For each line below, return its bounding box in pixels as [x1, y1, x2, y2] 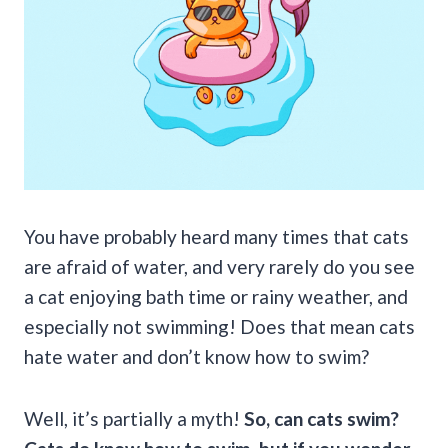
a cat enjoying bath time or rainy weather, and [24, 284, 408, 308]
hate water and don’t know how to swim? [24, 344, 369, 368]
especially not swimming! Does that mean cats [24, 314, 415, 338]
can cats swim [274, 406, 391, 430]
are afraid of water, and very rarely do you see [24, 254, 415, 278]
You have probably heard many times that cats [24, 224, 409, 248]
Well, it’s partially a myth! [24, 406, 244, 430]
